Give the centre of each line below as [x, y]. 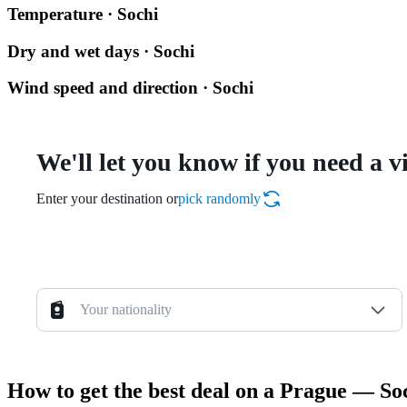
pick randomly [219, 199]
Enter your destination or [107, 199]
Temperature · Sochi [83, 15]
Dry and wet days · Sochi [101, 51]
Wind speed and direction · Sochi [130, 88]
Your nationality [126, 310]
